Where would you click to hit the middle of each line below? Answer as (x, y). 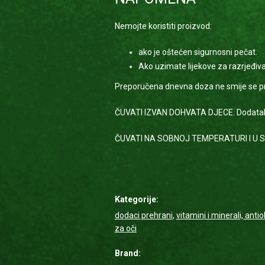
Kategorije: (136, 199)
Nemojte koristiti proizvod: (163, 26)
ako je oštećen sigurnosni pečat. (198, 52)
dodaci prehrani (143, 215)
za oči (125, 228)
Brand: (127, 253)
